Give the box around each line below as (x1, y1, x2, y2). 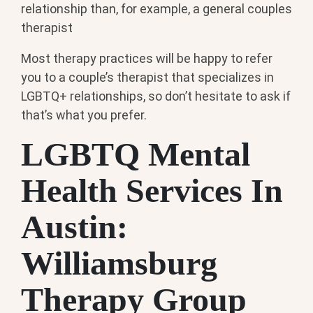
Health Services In (21, 171, 283, 209)
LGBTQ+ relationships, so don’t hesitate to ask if (21, 88, 291, 103)
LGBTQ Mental (21, 135, 250, 173)
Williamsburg (21, 244, 217, 282)
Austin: (21, 208, 128, 245)
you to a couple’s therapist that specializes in (21, 69, 274, 85)
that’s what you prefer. (21, 107, 147, 122)
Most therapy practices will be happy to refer (21, 50, 272, 66)
